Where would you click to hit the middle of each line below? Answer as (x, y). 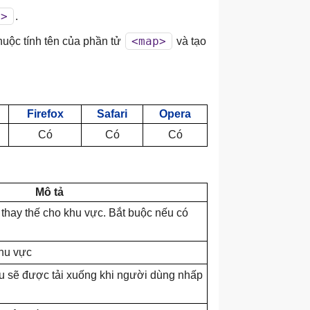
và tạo (190, 41)
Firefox (45, 114)
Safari (112, 114)
